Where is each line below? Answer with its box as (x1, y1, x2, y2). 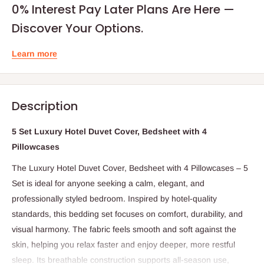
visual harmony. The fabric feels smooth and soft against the (12, 224, 236, 234)
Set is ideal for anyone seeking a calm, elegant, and (12, 178, 204, 188)
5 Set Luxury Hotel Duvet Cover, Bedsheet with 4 (12, 126, 207, 136)
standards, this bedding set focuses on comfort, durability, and (12, 209, 243, 219)
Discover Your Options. (12, 19, 143, 37)
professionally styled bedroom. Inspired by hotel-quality (12, 193, 217, 203)
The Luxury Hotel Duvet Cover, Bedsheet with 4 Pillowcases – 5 (12, 163, 248, 173)
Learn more (12, 48, 57, 58)
